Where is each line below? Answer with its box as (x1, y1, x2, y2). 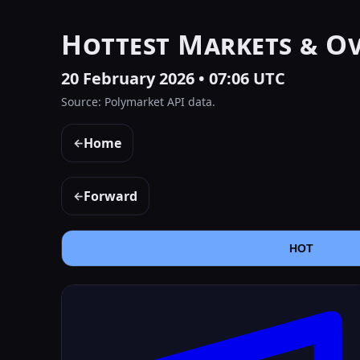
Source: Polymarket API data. (61, 94, 215, 109)
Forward (84, 187, 137, 205)
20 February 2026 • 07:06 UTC (61, 67, 285, 89)
